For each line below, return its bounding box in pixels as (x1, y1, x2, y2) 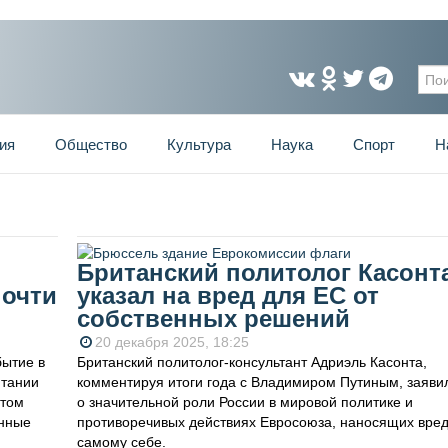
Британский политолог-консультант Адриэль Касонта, (76, 354, 427, 371)
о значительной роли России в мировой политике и (76, 394, 413, 411)
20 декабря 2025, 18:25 (94, 334, 249, 351)
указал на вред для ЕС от (76, 282, 379, 310)
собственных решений (76, 305, 350, 333)
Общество (55, 136, 127, 153)
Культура (167, 136, 231, 153)
